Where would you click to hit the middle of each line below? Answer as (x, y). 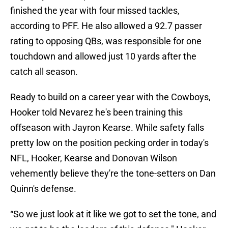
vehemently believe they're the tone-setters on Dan (113, 174)
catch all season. (44, 72)
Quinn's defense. (43, 189)
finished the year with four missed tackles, (95, 11)
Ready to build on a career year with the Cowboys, (110, 97)
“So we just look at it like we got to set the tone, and (113, 214)
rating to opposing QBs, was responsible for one (106, 41)
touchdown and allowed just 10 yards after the (103, 56)
